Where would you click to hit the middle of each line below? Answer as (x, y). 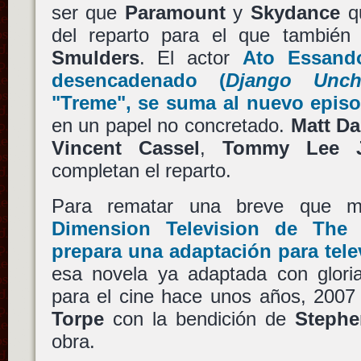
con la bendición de (199, 318)
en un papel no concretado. (171, 126)
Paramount (175, 13)
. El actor (191, 58)
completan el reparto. (141, 171)
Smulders (95, 58)
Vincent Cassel (125, 148)
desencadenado (124, 81)
